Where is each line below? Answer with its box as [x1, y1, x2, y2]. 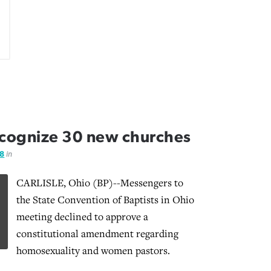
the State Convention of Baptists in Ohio [16, 192, 194, 206]
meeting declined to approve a [16, 209, 148, 223]
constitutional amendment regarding [16, 226, 178, 240]
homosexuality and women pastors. [16, 243, 170, 257]
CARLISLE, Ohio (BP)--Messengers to [16, 175, 183, 189]
